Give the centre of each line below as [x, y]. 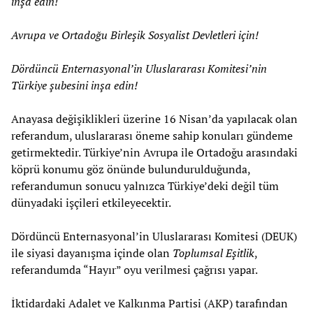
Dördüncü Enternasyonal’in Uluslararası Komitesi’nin [139, 68]
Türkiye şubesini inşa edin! [74, 85]
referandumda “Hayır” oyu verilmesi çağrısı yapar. [134, 269]
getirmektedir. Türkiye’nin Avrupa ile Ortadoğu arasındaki [154, 152]
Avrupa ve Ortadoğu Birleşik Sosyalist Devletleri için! [135, 35]
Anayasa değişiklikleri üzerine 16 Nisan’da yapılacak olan [154, 118]
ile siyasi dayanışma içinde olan [92, 253]
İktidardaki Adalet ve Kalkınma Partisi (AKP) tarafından [150, 303]
